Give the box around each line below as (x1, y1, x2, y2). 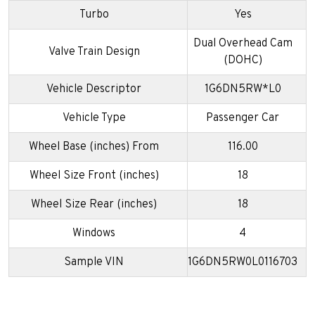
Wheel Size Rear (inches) (31, 197, 157, 212)
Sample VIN (64, 255, 124, 269)
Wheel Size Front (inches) (29, 168, 159, 183)
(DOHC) (223, 53, 262, 67)
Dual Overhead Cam (193, 36, 292, 51)
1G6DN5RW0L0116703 (188, 255, 297, 269)
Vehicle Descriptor (46, 82, 141, 96)
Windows (72, 226, 115, 240)
